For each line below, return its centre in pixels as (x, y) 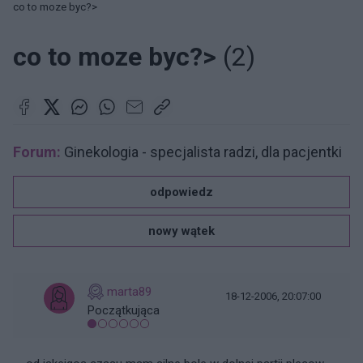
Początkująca (124, 310)
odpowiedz (181, 192)
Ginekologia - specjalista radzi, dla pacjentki (201, 152)
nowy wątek (181, 231)
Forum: (37, 152)
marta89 (129, 292)
